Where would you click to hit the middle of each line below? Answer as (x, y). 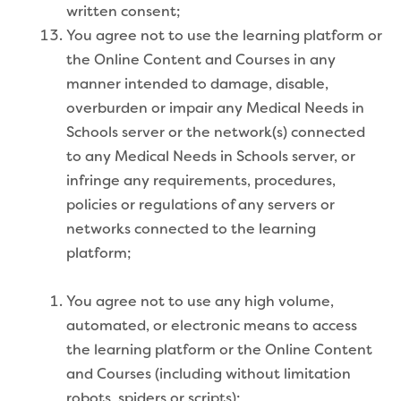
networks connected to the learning (191, 230)
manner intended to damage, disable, (197, 85)
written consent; (123, 12)
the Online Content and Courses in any (201, 60)
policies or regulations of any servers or (200, 205)
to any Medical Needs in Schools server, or (211, 157)
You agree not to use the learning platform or (224, 36)
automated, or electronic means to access (212, 326)
